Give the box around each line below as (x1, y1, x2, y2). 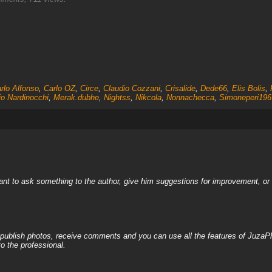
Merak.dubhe (53, 93, 99, 102)
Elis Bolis (231, 84, 265, 93)
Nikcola (135, 93, 161, 102)
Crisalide (165, 84, 195, 93)
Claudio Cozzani (103, 84, 160, 93)
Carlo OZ (43, 84, 75, 93)
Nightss (103, 93, 131, 102)
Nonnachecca (166, 93, 214, 102)
